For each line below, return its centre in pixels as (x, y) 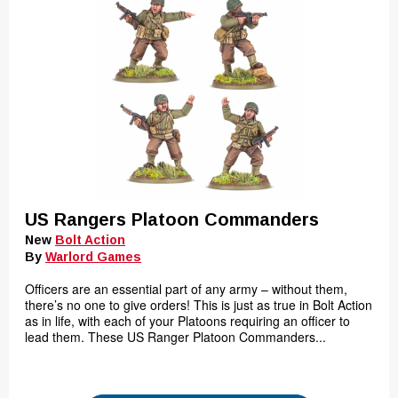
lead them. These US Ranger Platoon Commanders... (175, 337)
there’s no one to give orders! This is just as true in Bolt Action (199, 305)
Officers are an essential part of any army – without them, (186, 289)
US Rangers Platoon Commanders (172, 219)
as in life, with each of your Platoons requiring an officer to (187, 321)
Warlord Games (93, 257)
